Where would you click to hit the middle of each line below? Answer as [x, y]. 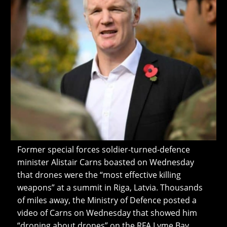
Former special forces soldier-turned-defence [103, 150]
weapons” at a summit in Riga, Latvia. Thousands [110, 188]
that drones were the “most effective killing [99, 175]
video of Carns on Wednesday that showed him [107, 213]
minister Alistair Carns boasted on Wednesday [105, 162]
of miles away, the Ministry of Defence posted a [107, 200]
